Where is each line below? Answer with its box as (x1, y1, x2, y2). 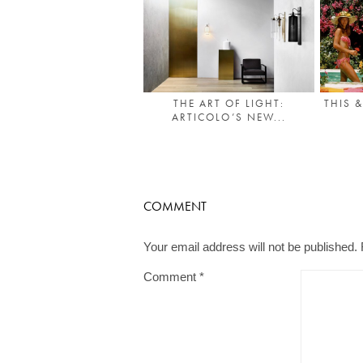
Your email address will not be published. (143, 240, 357, 254)
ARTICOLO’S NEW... (172, 110, 287, 125)
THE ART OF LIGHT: (173, 96, 285, 111)
